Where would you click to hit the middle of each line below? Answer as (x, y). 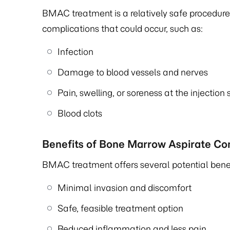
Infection (75, 52)
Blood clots (80, 113)
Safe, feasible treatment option (121, 208)
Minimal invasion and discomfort (124, 188)
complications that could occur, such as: (123, 29)
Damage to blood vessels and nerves (133, 72)
